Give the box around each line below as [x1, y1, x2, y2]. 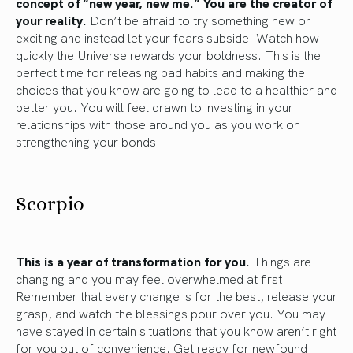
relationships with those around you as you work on [16, 114, 300, 132]
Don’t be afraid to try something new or [87, 10, 310, 28]
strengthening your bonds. [16, 132, 160, 150]
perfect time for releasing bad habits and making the [16, 62, 305, 80]
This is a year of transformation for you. [16, 251, 250, 269]
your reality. [16, 10, 87, 28]
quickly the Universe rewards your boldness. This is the [16, 45, 321, 63]
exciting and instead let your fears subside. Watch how [16, 28, 319, 46]
